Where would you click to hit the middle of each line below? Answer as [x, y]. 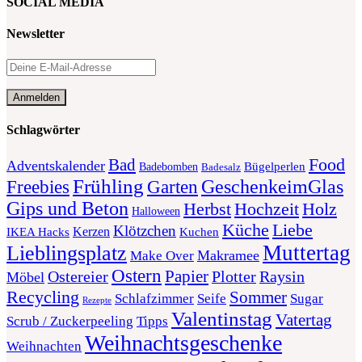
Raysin [282, 277]
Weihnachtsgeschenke [183, 343]
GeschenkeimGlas [272, 187]
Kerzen [91, 232]
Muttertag [307, 253]
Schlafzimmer [154, 299]
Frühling [108, 187]
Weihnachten [44, 347]
